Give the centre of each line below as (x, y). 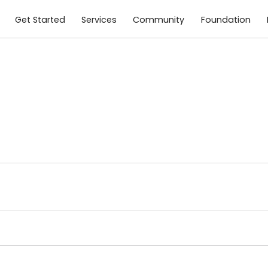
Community (159, 20)
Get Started (40, 20)
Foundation (226, 20)
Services (99, 20)
